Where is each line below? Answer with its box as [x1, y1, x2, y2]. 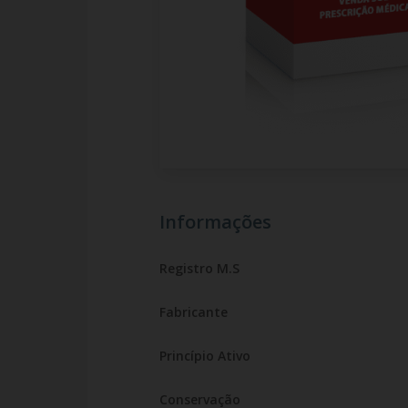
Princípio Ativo [158, 347, 250, 364]
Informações [158, 209, 271, 234]
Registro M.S [158, 260, 240, 277]
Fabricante [158, 303, 228, 321]
